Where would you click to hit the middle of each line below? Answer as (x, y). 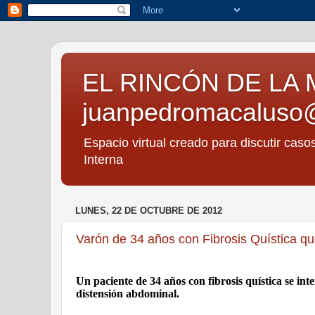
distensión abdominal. (128, 294)
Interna (103, 160)
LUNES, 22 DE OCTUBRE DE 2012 (149, 211)
